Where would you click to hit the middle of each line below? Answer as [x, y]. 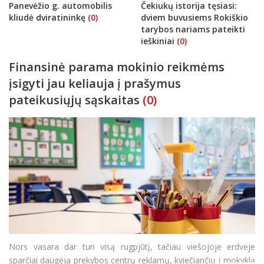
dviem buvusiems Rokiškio [194, 17]
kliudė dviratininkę [48, 17]
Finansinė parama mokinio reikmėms [117, 67]
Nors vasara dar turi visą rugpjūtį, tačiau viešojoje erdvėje [132, 246]
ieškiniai [159, 41]
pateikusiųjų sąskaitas [74, 100]
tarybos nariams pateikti [193, 29]
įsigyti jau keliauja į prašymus [95, 83]
